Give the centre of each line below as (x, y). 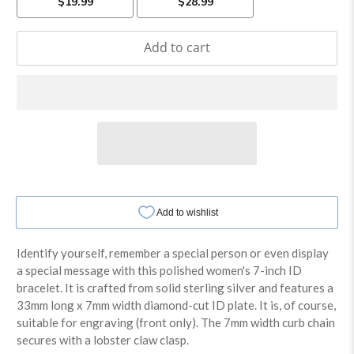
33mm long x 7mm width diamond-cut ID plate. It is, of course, (177, 305)
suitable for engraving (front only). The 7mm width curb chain (176, 322)
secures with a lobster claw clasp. (103, 339)
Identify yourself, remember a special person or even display (173, 252)
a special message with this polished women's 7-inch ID (160, 270)
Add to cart (177, 48)
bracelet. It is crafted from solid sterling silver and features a (175, 287)
